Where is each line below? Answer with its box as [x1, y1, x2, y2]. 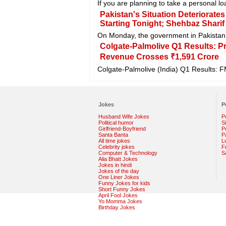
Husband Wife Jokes [98, 113, 149, 120]
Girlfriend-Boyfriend [98, 125, 146, 132]
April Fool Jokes [98, 192, 138, 198]
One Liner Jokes [98, 174, 139, 180]
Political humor [98, 119, 134, 126]
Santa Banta [98, 131, 128, 138]
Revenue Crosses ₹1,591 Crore [99, 52, 219, 61]
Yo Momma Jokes [98, 198, 142, 204]
